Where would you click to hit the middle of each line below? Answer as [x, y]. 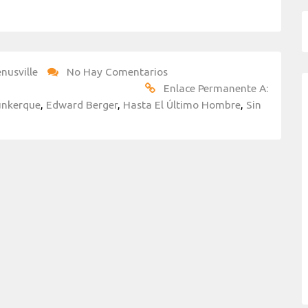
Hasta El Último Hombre [182, 104]
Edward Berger [82, 104]
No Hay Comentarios [117, 71]
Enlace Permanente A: [216, 88]
